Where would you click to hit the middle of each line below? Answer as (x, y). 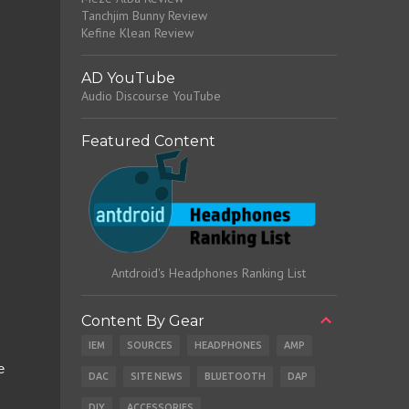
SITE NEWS (156, 377)
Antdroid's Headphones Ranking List (209, 273)
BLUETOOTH (235, 377)
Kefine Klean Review (137, 32)
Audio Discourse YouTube (151, 95)
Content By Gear (142, 320)
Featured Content (148, 141)
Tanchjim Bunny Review (144, 15)
